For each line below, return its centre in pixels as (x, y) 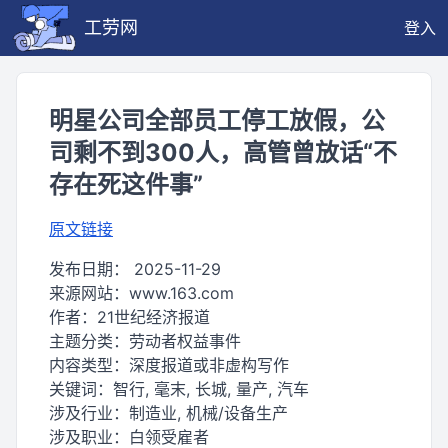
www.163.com (181, 293)
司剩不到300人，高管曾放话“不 (223, 152)
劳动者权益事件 (185, 341)
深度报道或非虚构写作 (209, 365)
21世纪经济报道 (153, 317)
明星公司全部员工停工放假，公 (217, 120)
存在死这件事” (126, 184)
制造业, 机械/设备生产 (208, 413)
